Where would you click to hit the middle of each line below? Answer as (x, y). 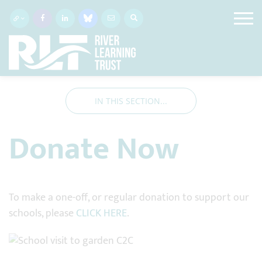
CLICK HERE (101, 213)
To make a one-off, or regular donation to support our (129, 198)
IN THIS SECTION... (131, 101)
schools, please (42, 213)
